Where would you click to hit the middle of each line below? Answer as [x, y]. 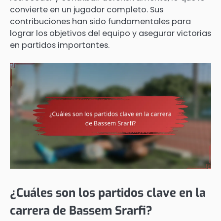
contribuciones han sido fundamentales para [100, 21]
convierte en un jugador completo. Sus [87, 9]
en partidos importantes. [60, 45]
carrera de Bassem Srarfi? [81, 211]
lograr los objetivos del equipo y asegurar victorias [110, 33]
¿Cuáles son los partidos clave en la [108, 193]
